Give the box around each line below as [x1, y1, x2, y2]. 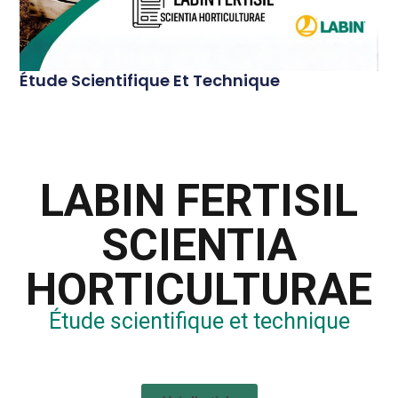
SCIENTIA [101, 219, 297, 271]
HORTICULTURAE [26, 263, 372, 315]
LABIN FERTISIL [40, 174, 358, 227]
